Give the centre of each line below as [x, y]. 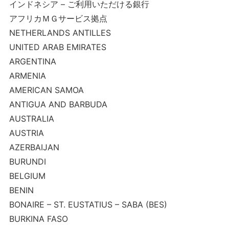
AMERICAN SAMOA [46, 90]
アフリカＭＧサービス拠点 [58, 18]
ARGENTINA [32, 61]
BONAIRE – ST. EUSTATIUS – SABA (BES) [88, 204]
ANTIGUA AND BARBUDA [58, 104]
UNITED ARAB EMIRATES [58, 47]
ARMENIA [27, 76]
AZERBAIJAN [34, 147]
